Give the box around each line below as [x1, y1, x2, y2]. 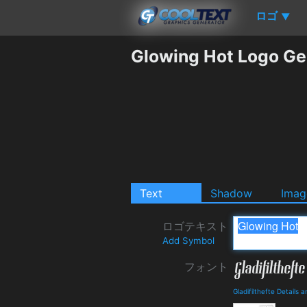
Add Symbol [162, 234, 214, 246]
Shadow [210, 186, 252, 200]
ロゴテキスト [162, 219, 228, 233]
